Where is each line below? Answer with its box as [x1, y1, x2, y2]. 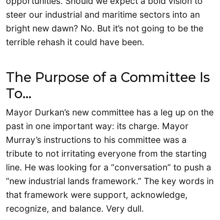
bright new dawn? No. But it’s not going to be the [6, 23, 203, 33]
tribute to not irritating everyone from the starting [6, 148, 207, 159]
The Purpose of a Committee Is [6, 69, 210, 85]
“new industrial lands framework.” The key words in [6, 175, 214, 186]
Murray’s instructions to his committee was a [6, 134, 187, 145]
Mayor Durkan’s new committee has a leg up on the [6, 107, 214, 117]
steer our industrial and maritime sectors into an [6, 9, 200, 20]
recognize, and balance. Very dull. [6, 203, 144, 214]
